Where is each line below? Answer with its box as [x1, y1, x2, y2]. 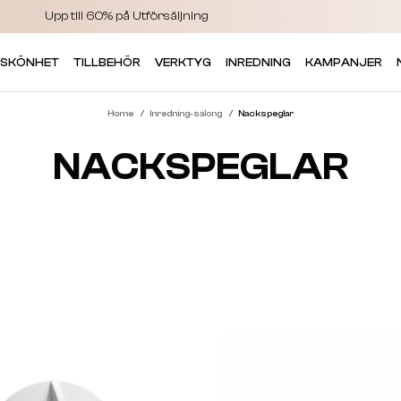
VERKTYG [155, 55, 212, 69]
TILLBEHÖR [73, 55, 141, 69]
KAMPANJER [305, 55, 383, 69]
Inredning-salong [149, 108, 222, 119]
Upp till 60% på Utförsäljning [44, 9, 209, 23]
